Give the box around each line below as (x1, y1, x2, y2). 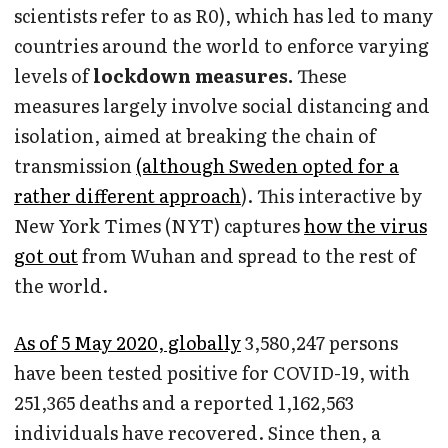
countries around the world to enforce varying (14, 31, 429, 59)
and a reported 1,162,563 (142, 388, 354, 416)
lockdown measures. (89, 61, 297, 89)
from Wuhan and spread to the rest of (78, 241, 416, 269)
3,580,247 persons (241, 328, 398, 356)
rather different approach (14, 181, 241, 209)
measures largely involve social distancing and (14, 91, 430, 119)
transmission (14, 151, 136, 179)
